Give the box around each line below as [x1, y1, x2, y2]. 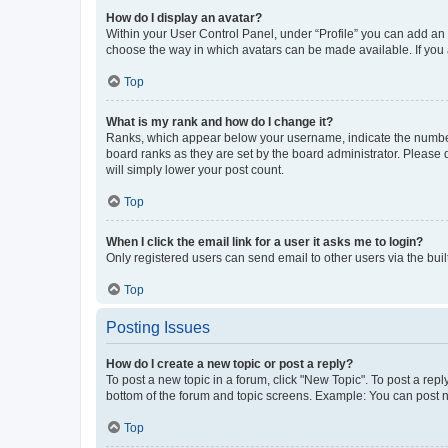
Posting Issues [106, 318, 210, 336]
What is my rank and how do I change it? [106, 114, 333, 129]
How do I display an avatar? [106, 10, 262, 25]
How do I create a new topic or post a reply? [106, 356, 353, 371]
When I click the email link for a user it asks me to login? [106, 234, 423, 249]
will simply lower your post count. [106, 162, 284, 177]
